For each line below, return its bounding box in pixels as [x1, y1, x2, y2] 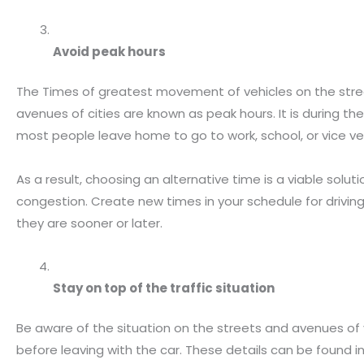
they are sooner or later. [16, 214, 162, 232]
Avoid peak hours [53, 42, 166, 60]
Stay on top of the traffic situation [53, 279, 275, 297]
